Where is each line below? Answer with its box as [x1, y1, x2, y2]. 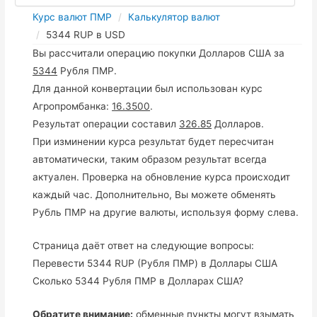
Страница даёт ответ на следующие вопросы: [33, 239, 255, 251]
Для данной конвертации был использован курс [33, 82, 263, 94]
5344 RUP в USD [46, 28, 126, 40]
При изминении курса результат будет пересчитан [33, 135, 275, 147]
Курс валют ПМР [33, 11, 113, 23]
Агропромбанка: [33, 100, 113, 112]
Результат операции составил [33, 117, 180, 129]
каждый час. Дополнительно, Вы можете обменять [33, 188, 277, 200]
